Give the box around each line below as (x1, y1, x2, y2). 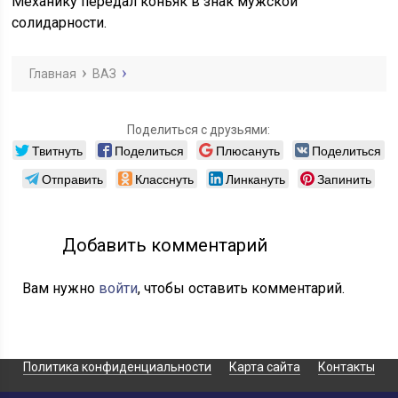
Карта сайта (228, 360, 300, 375)
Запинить (317, 170, 372, 188)
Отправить (42, 170, 104, 188)
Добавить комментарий (62, 235, 268, 257)
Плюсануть (216, 141, 281, 160)
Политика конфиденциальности (22, 360, 211, 375)
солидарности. (12, 14, 107, 32)
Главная (29, 67, 77, 82)
